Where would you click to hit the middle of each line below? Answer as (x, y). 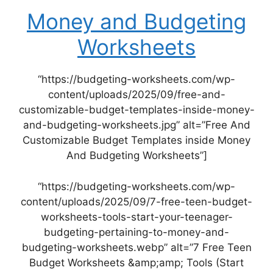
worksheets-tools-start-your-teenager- (136, 217)
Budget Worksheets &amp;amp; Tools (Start (136, 262)
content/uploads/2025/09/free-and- (136, 95)
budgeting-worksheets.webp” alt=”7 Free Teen (136, 247)
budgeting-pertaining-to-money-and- (136, 232)
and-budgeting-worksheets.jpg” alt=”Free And (136, 125)
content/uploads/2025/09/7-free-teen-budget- (136, 201)
